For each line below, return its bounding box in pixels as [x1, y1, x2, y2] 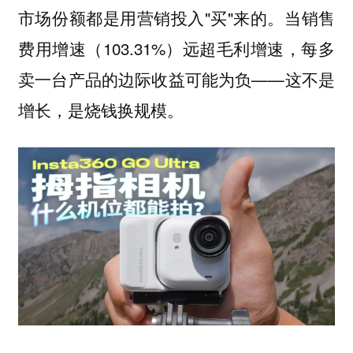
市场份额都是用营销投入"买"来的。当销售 [17, 5, 336, 29]
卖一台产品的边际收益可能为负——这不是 [17, 66, 336, 91]
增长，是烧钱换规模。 [17, 97, 184, 121]
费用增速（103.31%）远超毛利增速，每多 [17, 35, 336, 60]
